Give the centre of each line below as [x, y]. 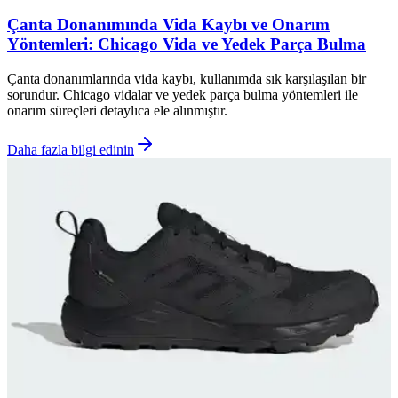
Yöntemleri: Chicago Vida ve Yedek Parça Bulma [187, 44]
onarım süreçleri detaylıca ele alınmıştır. [117, 110]
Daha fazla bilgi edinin [71, 149]
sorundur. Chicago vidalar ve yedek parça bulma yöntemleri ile [183, 94]
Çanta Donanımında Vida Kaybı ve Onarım [168, 24]
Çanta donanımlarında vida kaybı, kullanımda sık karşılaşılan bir [187, 78]
